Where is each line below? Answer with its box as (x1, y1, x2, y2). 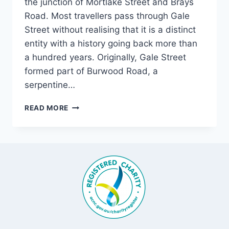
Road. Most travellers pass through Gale (25, 11, 190, 21)
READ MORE (25, 104, 69, 112)
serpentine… (25, 80, 75, 90)
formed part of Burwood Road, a (25, 66, 158, 77)
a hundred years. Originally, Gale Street (25, 52, 186, 63)
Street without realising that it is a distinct (25, 25, 196, 35)
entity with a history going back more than (25, 38, 197, 49)
